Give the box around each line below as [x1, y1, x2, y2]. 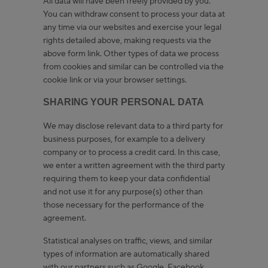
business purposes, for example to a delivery [43, 133, 205, 145]
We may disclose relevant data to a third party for [43, 120, 223, 132]
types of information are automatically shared [43, 248, 209, 260]
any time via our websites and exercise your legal [43, 22, 221, 33]
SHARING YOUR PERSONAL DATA [43, 96, 204, 107]
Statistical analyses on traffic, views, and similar [43, 235, 212, 246]
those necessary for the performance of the [43, 199, 204, 211]
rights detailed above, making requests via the [43, 35, 211, 46]
